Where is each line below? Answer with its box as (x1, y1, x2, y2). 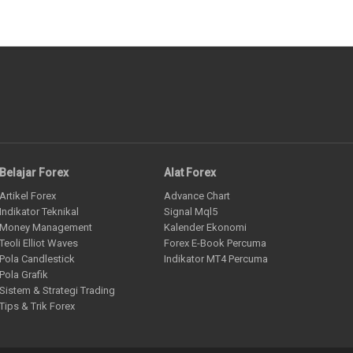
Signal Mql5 (163, 206, 217, 218)
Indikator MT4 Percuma (163, 253, 268, 266)
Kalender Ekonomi (163, 221, 247, 234)
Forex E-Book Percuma (163, 237, 266, 250)
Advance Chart (163, 190, 230, 203)
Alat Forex (163, 165, 216, 179)
